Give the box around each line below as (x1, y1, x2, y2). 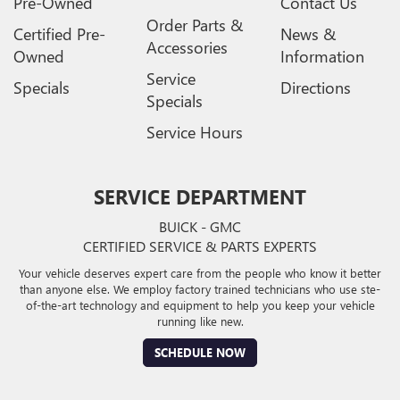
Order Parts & (146, 14, 244, 37)
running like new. (156, 313, 244, 329)
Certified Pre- (13, 23, 105, 46)
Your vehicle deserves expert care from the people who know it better (19, 265, 381, 281)
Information (279, 46, 364, 68)
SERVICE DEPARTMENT (94, 183, 306, 211)
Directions (279, 77, 351, 99)
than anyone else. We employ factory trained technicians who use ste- (20, 281, 380, 297)
